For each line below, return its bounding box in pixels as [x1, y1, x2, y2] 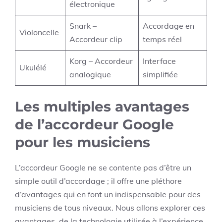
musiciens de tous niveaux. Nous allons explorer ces [15, 203, 205, 213]
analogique [69, 69, 111, 79]
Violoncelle [19, 27, 59, 37]
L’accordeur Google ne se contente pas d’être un [15, 163, 191, 172]
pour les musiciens [15, 134, 150, 151]
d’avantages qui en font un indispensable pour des [15, 189, 201, 199]
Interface [143, 56, 176, 66]
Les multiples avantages [15, 98, 189, 115]
